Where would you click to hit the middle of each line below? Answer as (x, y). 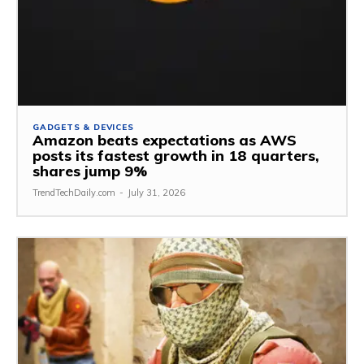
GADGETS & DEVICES (83, 128)
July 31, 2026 (156, 193)
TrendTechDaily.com (74, 193)
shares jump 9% (90, 171)
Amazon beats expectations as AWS (165, 141)
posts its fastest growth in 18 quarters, (176, 156)
